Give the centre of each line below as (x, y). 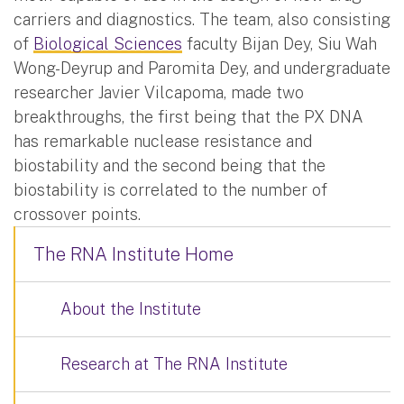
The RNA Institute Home (133, 254)
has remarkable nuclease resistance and (163, 141)
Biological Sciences (108, 43)
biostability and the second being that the (170, 165)
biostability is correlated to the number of (170, 189)
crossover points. (77, 214)
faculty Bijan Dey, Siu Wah (280, 43)
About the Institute (131, 308)
